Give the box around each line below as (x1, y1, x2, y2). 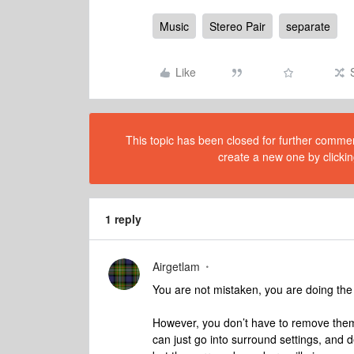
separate (286, 18, 330, 34)
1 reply (105, 211, 141, 227)
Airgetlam (153, 258, 200, 274)
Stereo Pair (209, 18, 265, 34)
